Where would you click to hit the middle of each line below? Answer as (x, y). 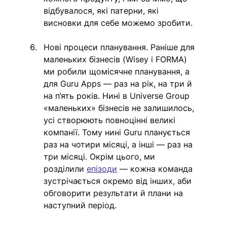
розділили (65, 168)
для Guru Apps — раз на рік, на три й (119, 83)
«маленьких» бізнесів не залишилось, (120, 108)
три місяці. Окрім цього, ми (101, 156)
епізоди (102, 168)
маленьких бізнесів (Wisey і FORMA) (117, 59)
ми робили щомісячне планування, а (118, 71)
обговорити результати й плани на (115, 193)
